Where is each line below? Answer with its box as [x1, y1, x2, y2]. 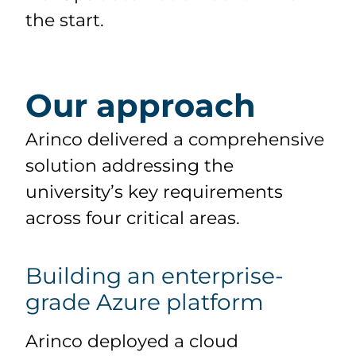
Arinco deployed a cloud [25, 330, 239, 352]
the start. [25, 10, 105, 32]
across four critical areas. [25, 207, 241, 229]
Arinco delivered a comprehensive [25, 128, 325, 150]
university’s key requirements [25, 180, 284, 203]
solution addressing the [25, 154, 234, 176]
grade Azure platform [25, 288, 265, 315]
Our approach [25, 85, 257, 125]
